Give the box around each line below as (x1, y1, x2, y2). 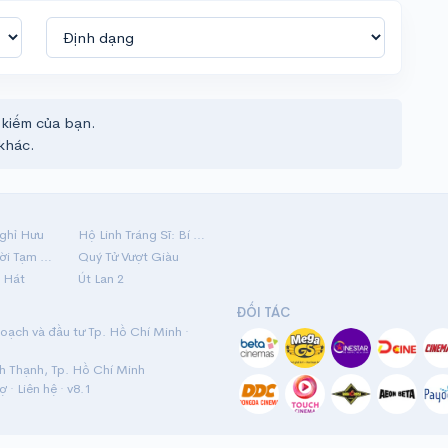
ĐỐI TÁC (235, 303, 290, 321)
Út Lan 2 (77, 269, 124, 287)
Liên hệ (16, 379, 57, 397)
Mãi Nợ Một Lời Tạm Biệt (40, 247, 53, 265)
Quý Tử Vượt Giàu (77, 247, 179, 265)
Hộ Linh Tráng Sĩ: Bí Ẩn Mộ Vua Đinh (192, 225, 205, 243)
